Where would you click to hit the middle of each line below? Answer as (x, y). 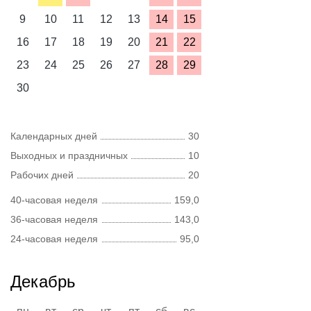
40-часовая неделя (54, 200)
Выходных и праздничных (69, 155)
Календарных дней (54, 136)
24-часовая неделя (54, 239)
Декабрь (43, 281)
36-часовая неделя (54, 219)
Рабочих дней (42, 175)
